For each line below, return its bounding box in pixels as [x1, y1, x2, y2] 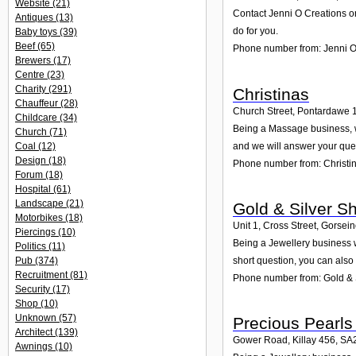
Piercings [15, 226, 58, 238]
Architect [15, 327, 55, 338]
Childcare [15, 112, 60, 123]
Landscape [15, 198, 66, 209]
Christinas [233, 84, 309, 103]
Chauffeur [15, 98, 60, 109]
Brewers [15, 55, 53, 66]
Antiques [15, 12, 56, 23]
